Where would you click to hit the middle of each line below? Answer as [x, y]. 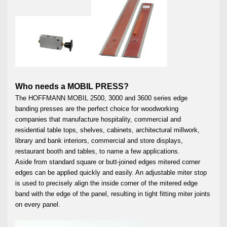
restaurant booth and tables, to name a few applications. [98, 151]
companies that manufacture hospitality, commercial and [98, 119]
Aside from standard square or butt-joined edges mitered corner [108, 162]
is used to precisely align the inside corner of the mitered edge [106, 183]
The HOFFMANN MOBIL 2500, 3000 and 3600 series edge [101, 98]
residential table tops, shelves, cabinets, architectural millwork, [107, 130]
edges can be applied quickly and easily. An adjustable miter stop [111, 172]
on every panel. [38, 204]
